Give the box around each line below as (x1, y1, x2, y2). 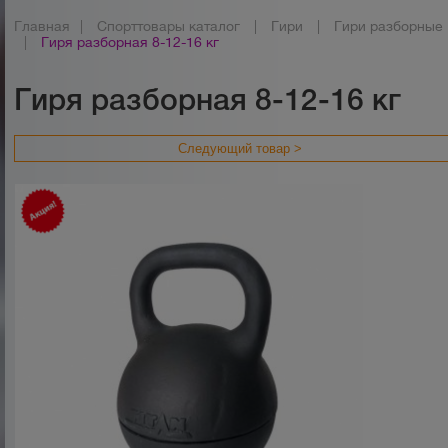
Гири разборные (334, 18, 444, 34)
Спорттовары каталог (97, 18, 241, 34)
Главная (14, 18, 71, 34)
